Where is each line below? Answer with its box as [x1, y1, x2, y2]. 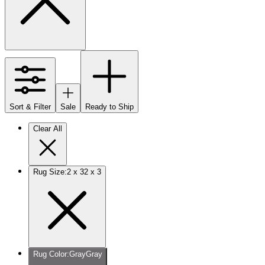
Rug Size [33, 167, 64, 176]
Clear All [33, 124, 62, 133]
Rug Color [33, 249, 67, 258]
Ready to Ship [85, 102, 134, 111]
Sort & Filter [9, 102, 51, 111]
